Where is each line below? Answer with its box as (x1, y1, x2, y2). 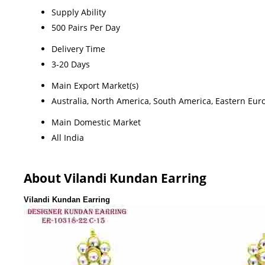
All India (51, 131, 84, 143)
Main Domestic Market (51, 116, 141, 128)
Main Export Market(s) (51, 79, 138, 91)
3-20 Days (51, 58, 90, 70)
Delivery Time (51, 43, 105, 54)
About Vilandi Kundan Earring (24, 169, 206, 186)
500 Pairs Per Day (51, 21, 120, 33)
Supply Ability (51, 6, 106, 18)
